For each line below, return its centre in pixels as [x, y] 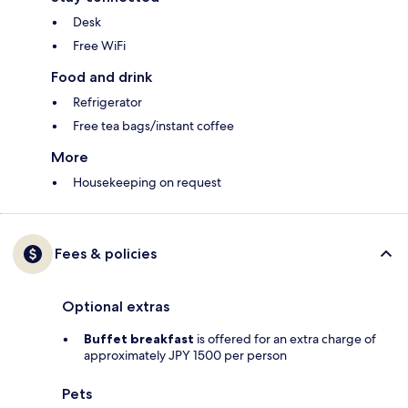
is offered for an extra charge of [285, 339]
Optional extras [116, 307]
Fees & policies [106, 254]
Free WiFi [99, 46]
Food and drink [102, 77]
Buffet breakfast [139, 339]
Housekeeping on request [147, 183]
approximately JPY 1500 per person [185, 356]
